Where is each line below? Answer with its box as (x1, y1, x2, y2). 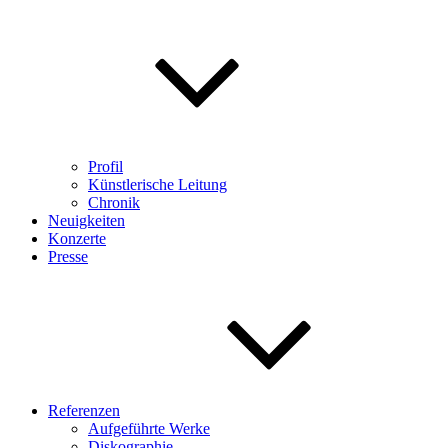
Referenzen (48, 401, 120, 419)
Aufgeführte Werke (88, 419, 210, 437)
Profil (88, 157, 123, 175)
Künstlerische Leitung (88, 175, 227, 193)
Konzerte (48, 229, 106, 247)
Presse (48, 247, 88, 265)
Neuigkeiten (48, 211, 125, 229)
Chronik (88, 193, 140, 211)
